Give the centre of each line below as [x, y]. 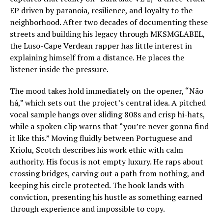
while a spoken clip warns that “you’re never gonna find [109, 126]
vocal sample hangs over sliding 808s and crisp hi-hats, [107, 114]
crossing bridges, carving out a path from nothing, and [107, 173]
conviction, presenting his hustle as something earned [106, 197]
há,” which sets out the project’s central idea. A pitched [108, 103]
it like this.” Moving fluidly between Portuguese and [101, 138]
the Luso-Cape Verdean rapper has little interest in [101, 46]
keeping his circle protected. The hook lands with [97, 185]
